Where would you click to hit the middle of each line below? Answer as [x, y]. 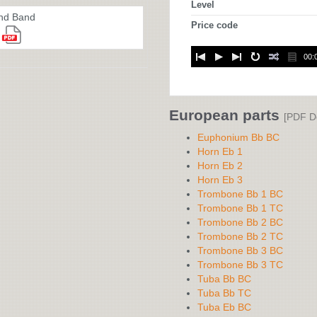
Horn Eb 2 [220, 166]
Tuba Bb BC [224, 279]
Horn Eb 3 [220, 180]
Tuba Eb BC [224, 307]
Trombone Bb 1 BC [240, 194]
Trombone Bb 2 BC [240, 222]
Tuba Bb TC [224, 293]
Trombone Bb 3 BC [240, 250]
